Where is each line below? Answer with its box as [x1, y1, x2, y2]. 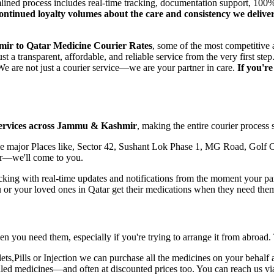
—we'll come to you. [2, 152, 83, 163]
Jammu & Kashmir [57, 120, 137, 131]
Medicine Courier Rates [51, 40, 152, 51]
